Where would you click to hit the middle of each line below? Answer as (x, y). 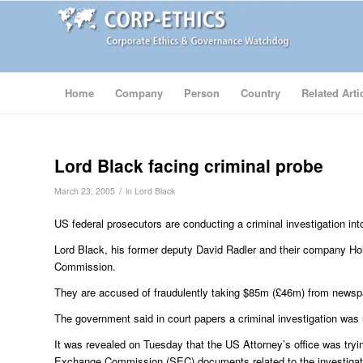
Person (202, 93)
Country (261, 93)
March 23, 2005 (85, 191)
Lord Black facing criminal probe (189, 165)
